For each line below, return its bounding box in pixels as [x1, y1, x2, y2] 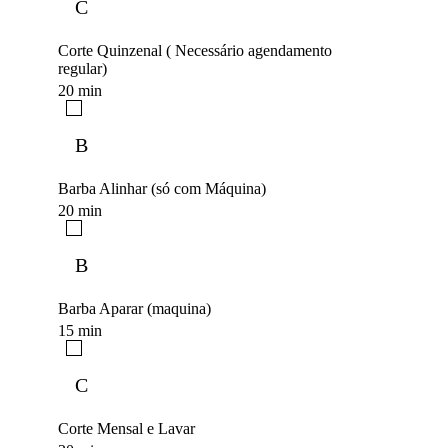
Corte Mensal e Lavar [58, 420, 195, 438]
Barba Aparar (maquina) [58, 300, 211, 318]
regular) [58, 60, 107, 78]
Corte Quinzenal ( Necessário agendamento [58, 42, 332, 60]
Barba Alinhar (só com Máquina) [58, 180, 266, 198]
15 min [58, 322, 102, 340]
